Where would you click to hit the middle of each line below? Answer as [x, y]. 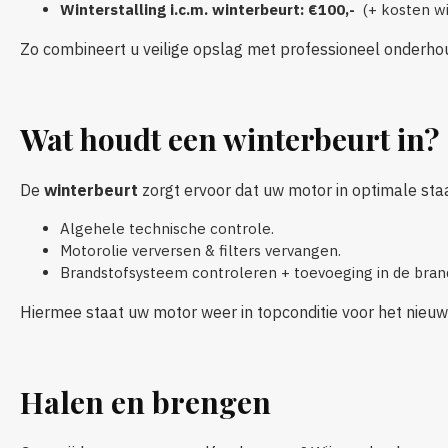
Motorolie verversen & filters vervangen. [200, 250]
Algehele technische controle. [167, 228]
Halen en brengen [145, 401]
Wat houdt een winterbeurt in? [229, 138]
